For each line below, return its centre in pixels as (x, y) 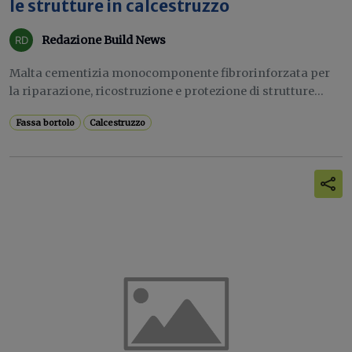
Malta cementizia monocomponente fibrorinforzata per (170, 73)
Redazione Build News (104, 40)
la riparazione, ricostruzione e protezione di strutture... (167, 91)
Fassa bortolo (46, 123)
